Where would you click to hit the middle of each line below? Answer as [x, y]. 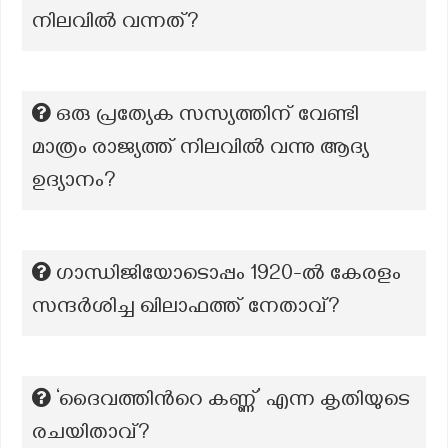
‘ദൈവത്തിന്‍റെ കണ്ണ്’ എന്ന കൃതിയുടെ [233, 402]
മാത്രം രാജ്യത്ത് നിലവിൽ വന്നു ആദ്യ [200, 150]
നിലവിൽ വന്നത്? [115, 24]
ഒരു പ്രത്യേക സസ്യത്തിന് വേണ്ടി [207, 117]
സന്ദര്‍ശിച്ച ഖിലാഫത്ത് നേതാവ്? [186, 309]
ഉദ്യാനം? [74, 183]
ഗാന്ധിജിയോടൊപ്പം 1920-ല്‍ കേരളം [228, 276]
